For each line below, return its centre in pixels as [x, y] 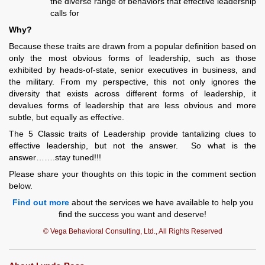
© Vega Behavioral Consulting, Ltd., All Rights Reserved [132, 232]
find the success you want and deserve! [132, 214]
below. [21, 186]
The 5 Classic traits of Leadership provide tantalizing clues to [132, 134]
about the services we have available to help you [161, 203]
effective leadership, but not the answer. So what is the [132, 146]
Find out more [41, 203]
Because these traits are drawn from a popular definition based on [132, 46]
